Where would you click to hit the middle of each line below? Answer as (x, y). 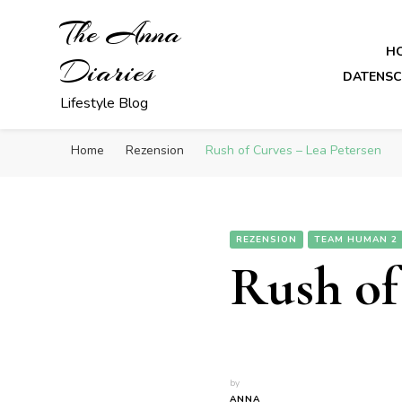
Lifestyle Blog (105, 103)
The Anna (121, 34)
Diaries (108, 72)
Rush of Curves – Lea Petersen (293, 150)
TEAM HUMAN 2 (356, 240)
